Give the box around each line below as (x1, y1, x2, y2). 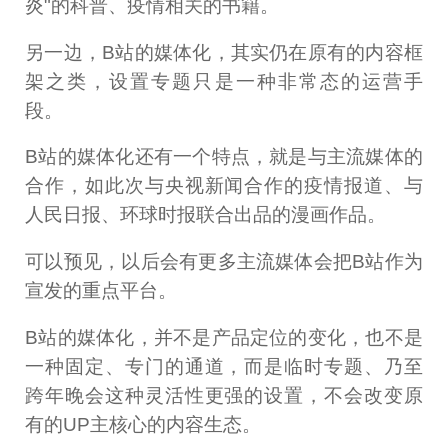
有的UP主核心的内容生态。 (25, 414, 262, 436)
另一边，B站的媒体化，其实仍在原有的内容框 (25, 41, 423, 63)
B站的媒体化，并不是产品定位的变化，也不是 (25, 327, 423, 349)
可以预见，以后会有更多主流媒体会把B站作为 (25, 251, 423, 273)
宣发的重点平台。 (25, 280, 178, 302)
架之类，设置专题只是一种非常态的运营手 (25, 70, 423, 92)
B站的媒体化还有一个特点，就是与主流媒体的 (25, 146, 423, 168)
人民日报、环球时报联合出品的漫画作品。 (25, 204, 387, 226)
